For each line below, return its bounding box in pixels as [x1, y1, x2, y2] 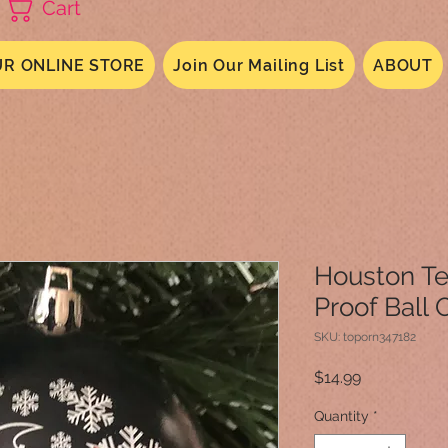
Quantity [314, 408, 369, 424]
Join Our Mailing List [173, 55, 346, 75]
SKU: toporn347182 [314, 330, 416, 344]
